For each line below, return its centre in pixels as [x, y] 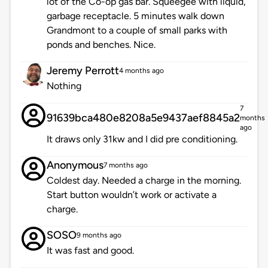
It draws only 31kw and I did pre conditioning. [142, 139]
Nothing [64, 86]
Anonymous [75, 165]
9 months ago [99, 235]
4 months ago [141, 71]
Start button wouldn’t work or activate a [131, 195]
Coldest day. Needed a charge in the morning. [144, 181]
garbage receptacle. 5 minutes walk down [135, 16]
